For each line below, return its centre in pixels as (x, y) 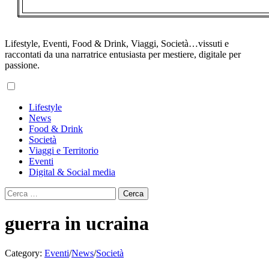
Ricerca (19, 192)
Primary (19, 97)
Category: (25, 253)
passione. (22, 65)
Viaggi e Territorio (64, 150)
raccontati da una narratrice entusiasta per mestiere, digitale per (123, 54)
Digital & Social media (72, 172)
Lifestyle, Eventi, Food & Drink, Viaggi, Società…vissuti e (117, 44)
